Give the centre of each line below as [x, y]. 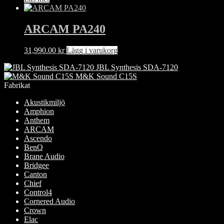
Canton [35, 174]
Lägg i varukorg [92, 50]
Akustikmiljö [44, 102]
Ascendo [38, 138]
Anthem [37, 120]
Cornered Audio [49, 201]
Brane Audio [44, 156]
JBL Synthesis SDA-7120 [137, 67]
